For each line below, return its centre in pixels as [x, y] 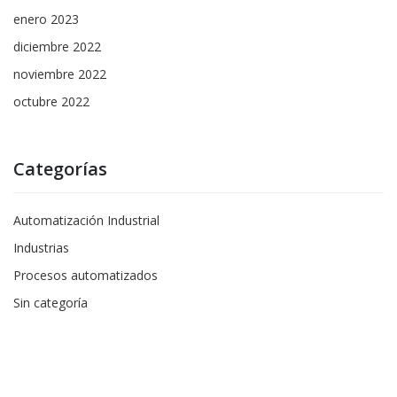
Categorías [60, 169]
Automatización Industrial [86, 220]
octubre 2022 [51, 101]
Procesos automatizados [86, 275]
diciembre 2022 [57, 47]
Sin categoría [51, 303]
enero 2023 [46, 19]
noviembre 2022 [60, 74]
